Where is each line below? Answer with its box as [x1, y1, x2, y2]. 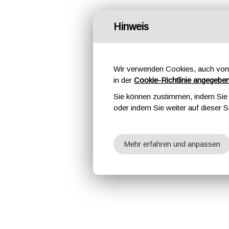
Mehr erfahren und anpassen [124, 140, 220, 148]
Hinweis [113, 21, 149, 32]
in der [113, 76, 134, 84]
